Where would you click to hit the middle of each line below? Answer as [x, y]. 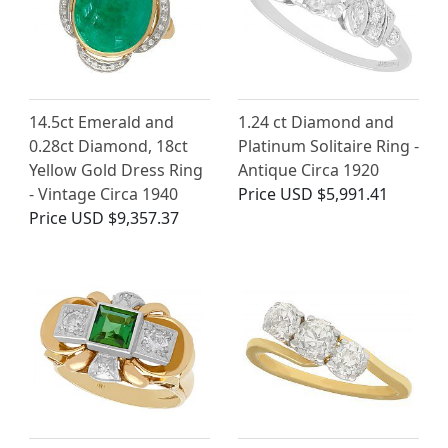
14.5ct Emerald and [101, 122]
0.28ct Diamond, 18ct [108, 146]
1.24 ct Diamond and [316, 122]
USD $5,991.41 [334, 194]
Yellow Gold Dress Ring [116, 170]
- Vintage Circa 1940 [103, 194]
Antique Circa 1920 [308, 170]
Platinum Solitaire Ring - [328, 146]
